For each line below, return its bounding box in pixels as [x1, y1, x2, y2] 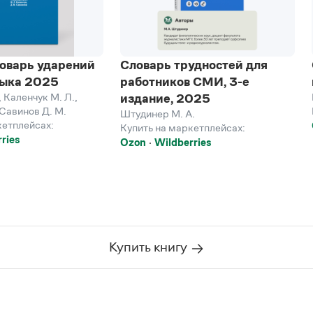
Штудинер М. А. [120, 108, 195, 119]
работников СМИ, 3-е [120, 75, 249, 89]
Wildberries [154, 136, 211, 148]
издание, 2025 [120, 92, 210, 105]
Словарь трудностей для [120, 58, 268, 72]
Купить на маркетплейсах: [120, 122, 245, 133]
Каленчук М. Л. [3, 91, 75, 103]
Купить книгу [108, 239, 190, 255]
